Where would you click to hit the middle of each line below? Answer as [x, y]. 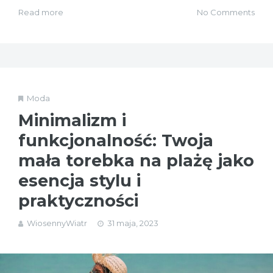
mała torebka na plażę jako [136, 160]
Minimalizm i [72, 120]
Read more [41, 12]
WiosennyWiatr [57, 223]
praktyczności [78, 200]
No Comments [226, 12]
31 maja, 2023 [133, 223]
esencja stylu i [80, 180]
